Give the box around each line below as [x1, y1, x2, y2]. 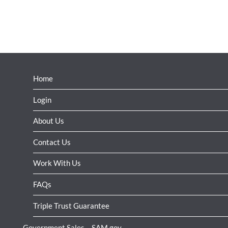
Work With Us [33, 158, 81, 168]
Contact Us [33, 137, 71, 147]
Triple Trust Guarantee [33, 201, 109, 210]
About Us [33, 116, 64, 126]
